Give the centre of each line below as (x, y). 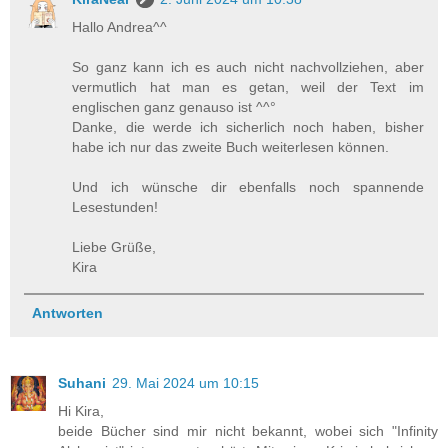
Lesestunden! (115, 207)
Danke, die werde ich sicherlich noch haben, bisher (248, 127)
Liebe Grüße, (114, 247)
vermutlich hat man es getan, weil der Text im (248, 87)
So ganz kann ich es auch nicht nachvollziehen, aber (248, 67)
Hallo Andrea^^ (120, 27)
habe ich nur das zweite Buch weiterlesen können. (231, 147)
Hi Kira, (81, 410)
